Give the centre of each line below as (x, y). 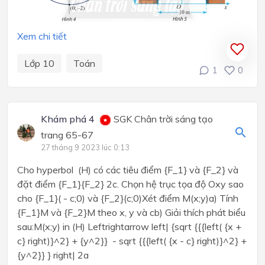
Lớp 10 (39, 64)
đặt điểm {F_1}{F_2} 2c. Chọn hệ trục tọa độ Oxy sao (130, 184)
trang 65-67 (67, 135)
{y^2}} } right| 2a (53, 255)
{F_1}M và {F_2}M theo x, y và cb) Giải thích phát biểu (131, 213)
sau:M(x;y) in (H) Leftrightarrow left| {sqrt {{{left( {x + (129, 227)
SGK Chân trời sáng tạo (162, 119)
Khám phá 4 (67, 119)
